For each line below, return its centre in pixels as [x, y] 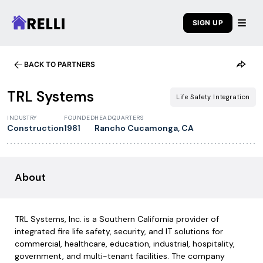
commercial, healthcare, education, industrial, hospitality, [125, 244]
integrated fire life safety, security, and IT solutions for [119, 231]
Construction [36, 128]
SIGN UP [208, 23]
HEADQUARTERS [119, 118]
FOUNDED [80, 118]
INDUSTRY [22, 118]
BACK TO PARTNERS [60, 64]
